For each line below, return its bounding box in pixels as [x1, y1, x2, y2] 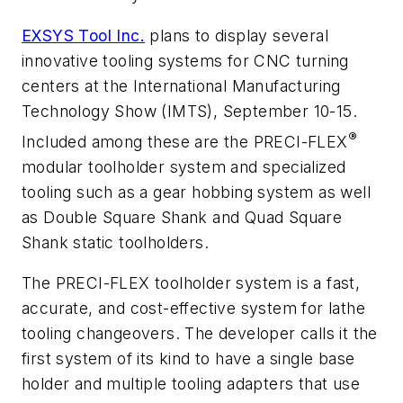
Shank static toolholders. [22, 232, 209, 252]
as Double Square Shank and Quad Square [22, 207, 343, 227]
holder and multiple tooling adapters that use [22, 374, 360, 394]
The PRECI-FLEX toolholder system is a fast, [22, 273, 361, 293]
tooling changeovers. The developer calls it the [22, 324, 378, 344]
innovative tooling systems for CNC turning [22, 50, 349, 70]
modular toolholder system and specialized [22, 157, 346, 176]
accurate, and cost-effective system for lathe [22, 299, 365, 318]
